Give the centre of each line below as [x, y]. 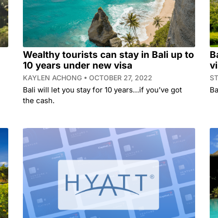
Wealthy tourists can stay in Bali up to [109, 55]
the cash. [39, 101]
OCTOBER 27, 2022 [120, 78]
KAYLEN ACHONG [54, 78]
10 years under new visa [78, 66]
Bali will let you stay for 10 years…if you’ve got [103, 90]
